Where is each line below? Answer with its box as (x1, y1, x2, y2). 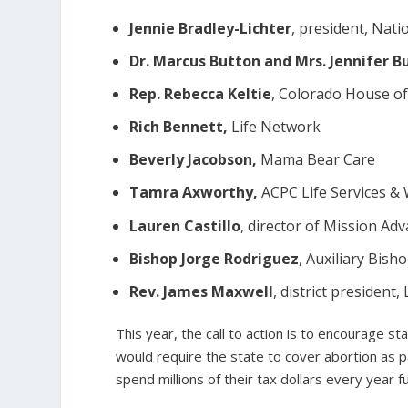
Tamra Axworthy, (129, 182, 262, 203)
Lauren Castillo (129, 215, 241, 236)
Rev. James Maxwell (129, 281, 274, 302)
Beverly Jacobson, (129, 149, 261, 170)
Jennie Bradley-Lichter (129, 17, 292, 38)
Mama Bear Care (260, 149, 376, 170)
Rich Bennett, (129, 117, 232, 138)
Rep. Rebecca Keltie (129, 83, 272, 104)
